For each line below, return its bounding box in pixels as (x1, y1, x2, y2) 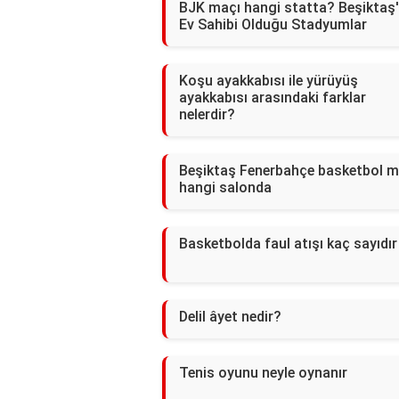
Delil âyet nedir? (179, 308, 281, 326)
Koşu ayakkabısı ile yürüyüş (179, 72, 358, 90)
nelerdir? (179, 106, 235, 124)
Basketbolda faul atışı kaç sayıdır (179, 235, 397, 253)
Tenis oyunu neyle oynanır (179, 364, 347, 382)
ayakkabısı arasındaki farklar (179, 89, 366, 107)
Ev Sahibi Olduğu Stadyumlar (179, 16, 367, 34)
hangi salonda (179, 179, 272, 197)
